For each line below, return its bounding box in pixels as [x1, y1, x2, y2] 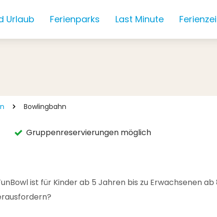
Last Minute [115, 13, 164, 25]
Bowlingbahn [24, 102, 66, 111]
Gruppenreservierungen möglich [26, 127, 151, 138]
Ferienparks [49, 13, 100, 25]
